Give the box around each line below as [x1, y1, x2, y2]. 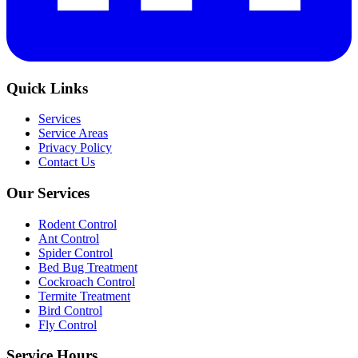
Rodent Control [38, 217, 117, 231]
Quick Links [6, 79, 88, 97]
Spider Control [38, 245, 113, 260]
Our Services [6, 184, 89, 201]
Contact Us [38, 155, 95, 169]
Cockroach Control [38, 274, 135, 288]
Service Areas [38, 126, 108, 141]
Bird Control [38, 303, 102, 317]
